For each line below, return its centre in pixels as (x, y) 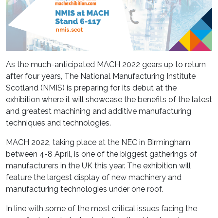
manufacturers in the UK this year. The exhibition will (98, 166)
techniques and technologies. (58, 123)
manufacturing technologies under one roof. (84, 189)
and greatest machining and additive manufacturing (99, 111)
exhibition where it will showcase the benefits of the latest (109, 100)
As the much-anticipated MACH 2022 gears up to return (106, 65)
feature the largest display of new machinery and (94, 178)
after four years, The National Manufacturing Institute (101, 76)
